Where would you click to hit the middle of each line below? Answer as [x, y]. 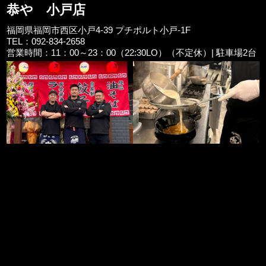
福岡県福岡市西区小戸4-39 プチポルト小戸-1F [99, 30]
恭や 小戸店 [46, 9]
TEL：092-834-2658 [46, 41]
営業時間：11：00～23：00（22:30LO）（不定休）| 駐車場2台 [132, 52]
